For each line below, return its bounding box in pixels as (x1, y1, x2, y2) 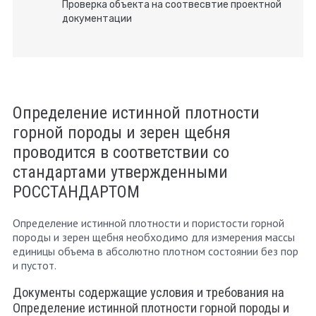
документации (62, 12, 132, 25)
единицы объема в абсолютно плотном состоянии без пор (13, 243, 298, 258)
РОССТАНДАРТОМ (13, 181, 140, 202)
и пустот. (13, 257, 56, 272)
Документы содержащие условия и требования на (13, 285, 284, 301)
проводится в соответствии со (13, 142, 229, 162)
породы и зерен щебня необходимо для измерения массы (13, 229, 295, 244)
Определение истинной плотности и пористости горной (13, 215, 284, 230)
